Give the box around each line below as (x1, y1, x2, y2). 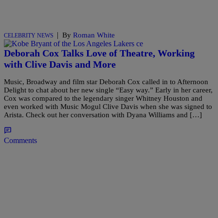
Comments (4, 136, 37, 145)
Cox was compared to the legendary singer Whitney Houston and (4, 94, 202, 103)
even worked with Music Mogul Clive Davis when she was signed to (4, 103, 212, 111)
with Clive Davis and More (4, 58, 116, 70)
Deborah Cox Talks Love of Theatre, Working (4, 47, 195, 58)
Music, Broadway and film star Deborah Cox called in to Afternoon (4, 78, 208, 86)
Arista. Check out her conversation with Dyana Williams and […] (4, 111, 202, 119)
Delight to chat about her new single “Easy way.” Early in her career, (4, 86, 213, 94)
